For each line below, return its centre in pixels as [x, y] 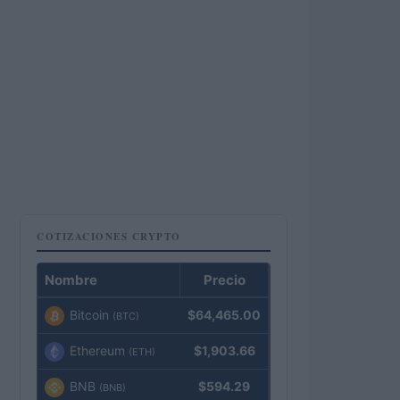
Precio [224, 280]
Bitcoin [89, 315]
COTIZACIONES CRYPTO [109, 237]
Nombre [71, 280]
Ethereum [97, 350]
